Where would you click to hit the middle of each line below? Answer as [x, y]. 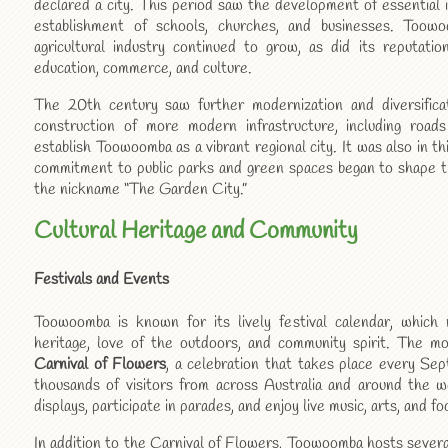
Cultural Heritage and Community [196, 232]
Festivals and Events [101, 280]
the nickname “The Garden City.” [140, 190]
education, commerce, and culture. [143, 69]
